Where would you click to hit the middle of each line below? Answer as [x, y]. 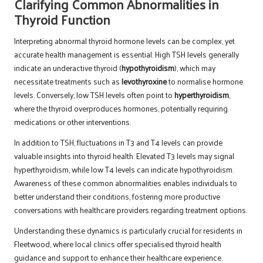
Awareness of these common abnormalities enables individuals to [126, 183]
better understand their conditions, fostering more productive [117, 197]
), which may [195, 68]
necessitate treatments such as [68, 82]
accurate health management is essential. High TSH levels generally [127, 55]
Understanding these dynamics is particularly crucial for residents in [128, 231]
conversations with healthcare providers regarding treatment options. [131, 210]
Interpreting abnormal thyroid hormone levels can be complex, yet [124, 41]
